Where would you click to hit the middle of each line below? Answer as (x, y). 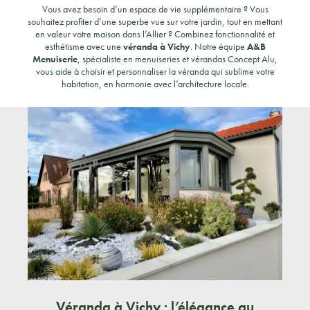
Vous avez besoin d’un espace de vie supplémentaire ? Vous (155, 9)
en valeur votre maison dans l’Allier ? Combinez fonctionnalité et (155, 34)
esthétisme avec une (84, 46)
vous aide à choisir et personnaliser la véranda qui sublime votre (155, 71)
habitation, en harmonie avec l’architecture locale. (155, 84)
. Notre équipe (218, 46)
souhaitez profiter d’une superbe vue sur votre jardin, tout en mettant (155, 21)
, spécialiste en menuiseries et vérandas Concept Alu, (177, 59)
